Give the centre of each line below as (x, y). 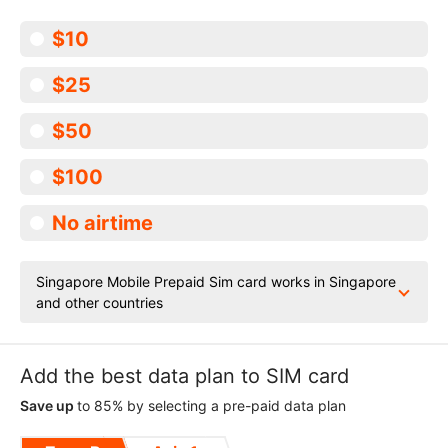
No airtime (102, 223)
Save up (48, 405)
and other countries (99, 302)
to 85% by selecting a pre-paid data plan (211, 405)
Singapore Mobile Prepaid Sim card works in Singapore (216, 281)
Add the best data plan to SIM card (184, 376)
